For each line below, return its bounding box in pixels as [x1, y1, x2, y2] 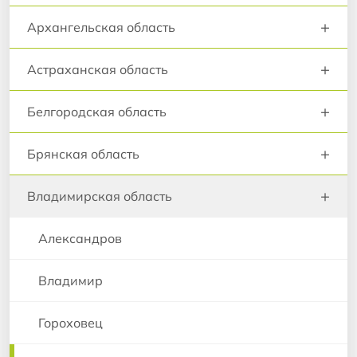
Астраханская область [27, 61, 168, 77]
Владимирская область [27, 187, 172, 204]
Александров [38, 229, 122, 246]
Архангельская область [27, 18, 175, 35]
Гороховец [38, 314, 103, 331]
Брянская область [27, 145, 139, 162]
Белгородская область [27, 103, 167, 120]
